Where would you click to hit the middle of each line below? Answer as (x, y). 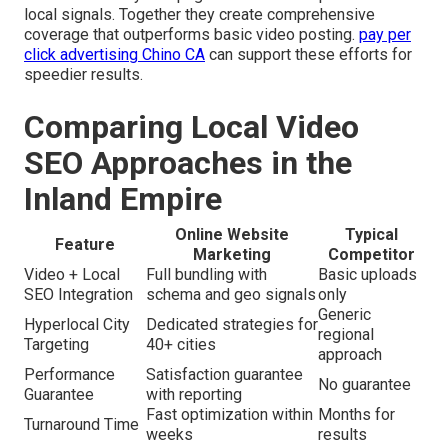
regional (346, 334)
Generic (344, 314)
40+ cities (181, 344)
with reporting (194, 394)
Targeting (56, 344)
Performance (69, 374)
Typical (371, 234)
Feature (85, 244)
